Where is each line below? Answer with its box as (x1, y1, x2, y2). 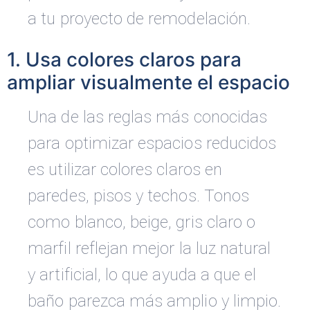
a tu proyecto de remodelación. (28, 9, 251, 29)
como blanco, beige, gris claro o (28, 212, 256, 232)
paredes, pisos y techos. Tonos (28, 186, 250, 206)
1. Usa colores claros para (7, 48, 242, 72)
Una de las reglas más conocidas (28, 107, 268, 127)
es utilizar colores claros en (28, 160, 222, 180)
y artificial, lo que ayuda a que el (28, 265, 257, 285)
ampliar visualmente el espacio (7, 71, 291, 95)
